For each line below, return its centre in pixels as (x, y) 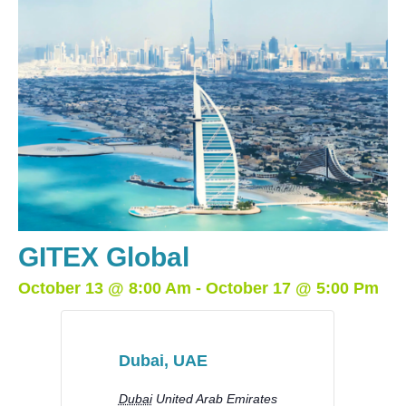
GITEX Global (104, 257)
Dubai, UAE (163, 361)
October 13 (61, 289)
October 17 (248, 289)
